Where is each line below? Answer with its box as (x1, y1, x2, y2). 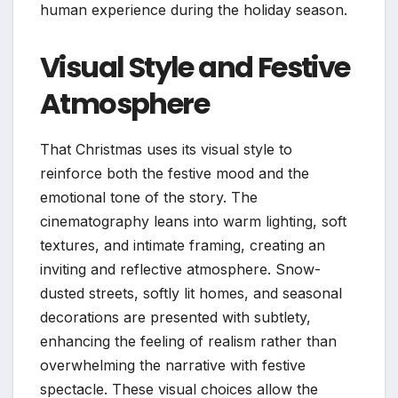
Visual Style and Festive (40, 47, 350, 88)
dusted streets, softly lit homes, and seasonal (40, 284, 342, 303)
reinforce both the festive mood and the (40, 164, 309, 183)
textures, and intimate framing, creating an (40, 236, 325, 255)
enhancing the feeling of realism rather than (40, 332, 337, 351)
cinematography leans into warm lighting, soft (40, 212, 346, 231)
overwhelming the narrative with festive (40, 356, 306, 375)
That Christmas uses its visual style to (40, 140, 292, 159)
